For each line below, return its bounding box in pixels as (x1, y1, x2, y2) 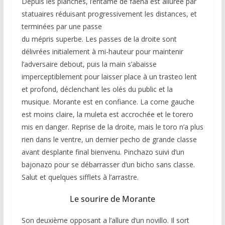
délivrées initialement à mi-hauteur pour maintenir (21, 46, 183, 56)
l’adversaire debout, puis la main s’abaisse (21, 59, 157, 69)
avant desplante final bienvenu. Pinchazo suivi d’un (21, 147, 184, 157)
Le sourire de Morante (69, 193, 155, 204)
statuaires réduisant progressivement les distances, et (21, 9, 197, 19)
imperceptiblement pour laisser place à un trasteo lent (21, 71, 197, 81)
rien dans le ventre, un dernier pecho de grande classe (21, 134, 197, 144)
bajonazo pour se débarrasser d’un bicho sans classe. (21, 159, 195, 169)
